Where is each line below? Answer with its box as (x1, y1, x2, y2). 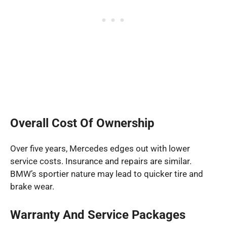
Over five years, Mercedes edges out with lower (10, 143, 190, 154)
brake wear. (10, 181, 54, 192)
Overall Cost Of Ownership (10, 116, 155, 130)
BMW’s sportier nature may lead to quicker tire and (10, 168, 203, 179)
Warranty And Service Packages (10, 208, 185, 222)
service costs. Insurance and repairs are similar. (10, 156, 192, 166)
